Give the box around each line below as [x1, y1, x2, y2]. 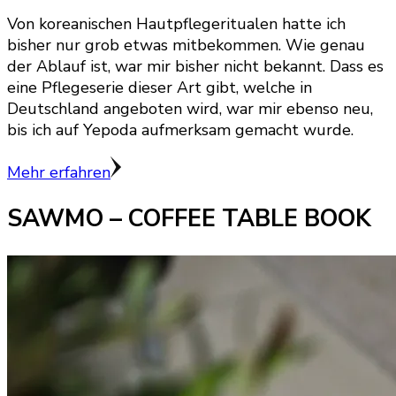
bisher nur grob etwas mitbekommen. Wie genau [7, 34, 365, 57]
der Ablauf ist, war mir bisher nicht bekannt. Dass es [7, 56, 384, 78]
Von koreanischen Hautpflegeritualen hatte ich [7, 13, 346, 35]
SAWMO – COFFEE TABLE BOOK [7, 202, 371, 236]
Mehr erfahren [7, 162, 110, 184]
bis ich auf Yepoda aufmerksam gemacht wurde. [7, 119, 354, 141]
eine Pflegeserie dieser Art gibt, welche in [7, 77, 312, 99]
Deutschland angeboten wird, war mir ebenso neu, [7, 98, 373, 120]
